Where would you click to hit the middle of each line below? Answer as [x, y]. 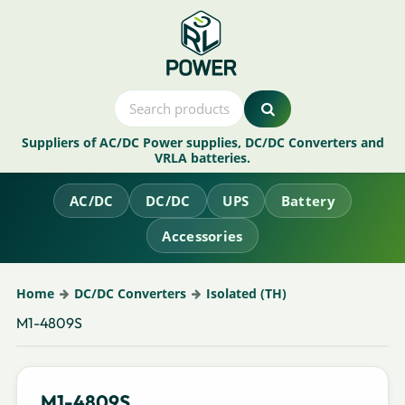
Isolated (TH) [246, 293]
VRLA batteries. [202, 158]
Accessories [202, 235]
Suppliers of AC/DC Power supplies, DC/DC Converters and [202, 143]
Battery [308, 200]
